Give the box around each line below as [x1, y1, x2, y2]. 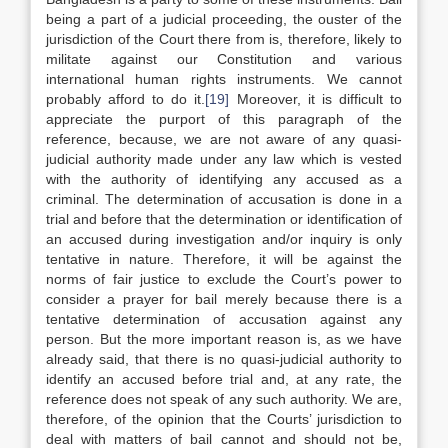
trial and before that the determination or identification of [46, 211, 402, 227]
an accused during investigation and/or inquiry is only [46, 231, 402, 247]
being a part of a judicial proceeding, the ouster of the [46, 11, 402, 27]
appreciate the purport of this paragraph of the [46, 111, 402, 127]
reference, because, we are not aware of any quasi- [46, 131, 402, 147]
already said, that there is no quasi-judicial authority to [46, 351, 402, 367]
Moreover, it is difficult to [229, 91, 403, 107]
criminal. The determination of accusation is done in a [46, 191, 402, 207]
